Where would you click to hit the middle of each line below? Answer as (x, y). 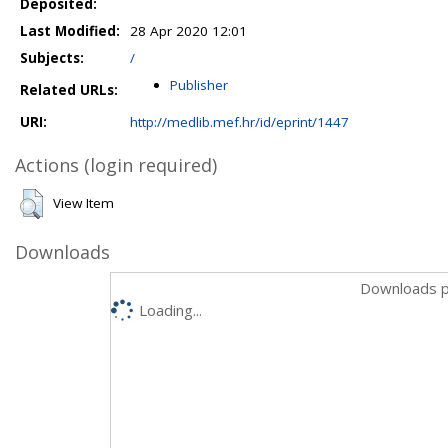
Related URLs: (69, 89)
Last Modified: (70, 30)
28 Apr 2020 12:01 (188, 30)
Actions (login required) (116, 164)
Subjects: (52, 57)
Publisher (199, 84)
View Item (83, 202)
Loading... (170, 309)
